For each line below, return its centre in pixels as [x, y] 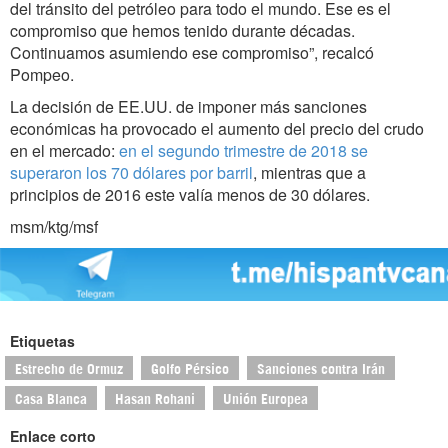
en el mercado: [64, 151]
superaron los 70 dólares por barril [131, 173]
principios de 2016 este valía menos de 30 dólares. [190, 195]
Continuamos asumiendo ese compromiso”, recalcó [192, 53]
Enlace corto [53, 435]
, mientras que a [309, 173]
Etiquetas [42, 340]
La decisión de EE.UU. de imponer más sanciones [188, 107]
